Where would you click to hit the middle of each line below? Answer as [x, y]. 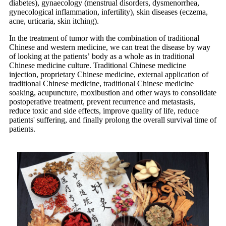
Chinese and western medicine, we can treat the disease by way [110, 47]
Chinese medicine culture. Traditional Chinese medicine [98, 66]
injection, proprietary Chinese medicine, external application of [109, 75]
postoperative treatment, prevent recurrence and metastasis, [102, 102]
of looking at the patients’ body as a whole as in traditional [102, 56]
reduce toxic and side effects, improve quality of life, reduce [104, 111]
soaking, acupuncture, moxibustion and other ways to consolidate [113, 93]
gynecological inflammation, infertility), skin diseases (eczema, [108, 12]
